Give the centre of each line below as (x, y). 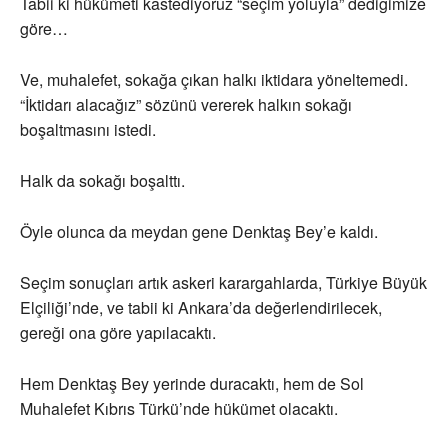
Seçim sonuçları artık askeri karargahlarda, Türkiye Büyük (223, 283)
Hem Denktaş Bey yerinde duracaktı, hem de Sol (192, 384)
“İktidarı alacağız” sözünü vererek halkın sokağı (186, 105)
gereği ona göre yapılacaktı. (118, 333)
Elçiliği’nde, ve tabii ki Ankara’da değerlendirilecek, (201, 308)
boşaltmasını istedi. (88, 130)
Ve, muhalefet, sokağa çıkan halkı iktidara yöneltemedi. (214, 80)
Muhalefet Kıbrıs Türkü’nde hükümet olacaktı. (179, 409)
